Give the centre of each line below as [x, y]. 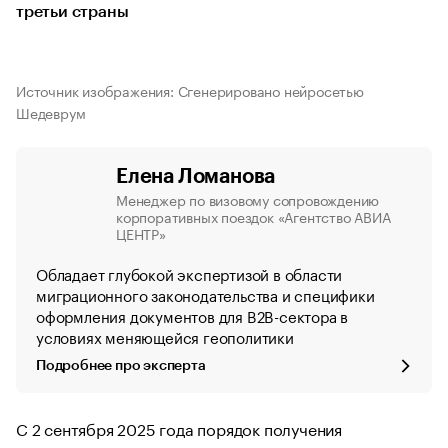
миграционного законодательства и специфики [205, 294]
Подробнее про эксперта [121, 366]
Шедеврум [51, 112]
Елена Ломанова [196, 177]
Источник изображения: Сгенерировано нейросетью [190, 90]
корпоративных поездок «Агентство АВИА [253, 216]
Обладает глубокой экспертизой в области [189, 273]
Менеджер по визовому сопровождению [248, 199]
